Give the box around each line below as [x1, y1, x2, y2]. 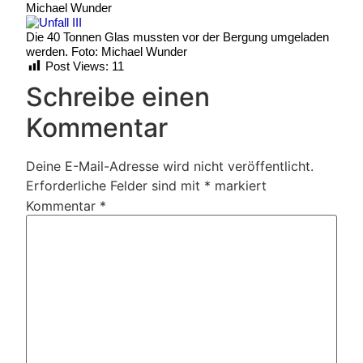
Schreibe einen [26, 80, 210, 113]
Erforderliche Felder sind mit [26, 177, 204, 194]
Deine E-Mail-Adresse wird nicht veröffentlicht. [26, 157, 314, 174]
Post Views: [45, 58, 109, 73]
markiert [211, 177, 267, 194]
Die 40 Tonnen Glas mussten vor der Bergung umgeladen [26, 29, 329, 44]
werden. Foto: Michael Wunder [26, 44, 187, 58]
